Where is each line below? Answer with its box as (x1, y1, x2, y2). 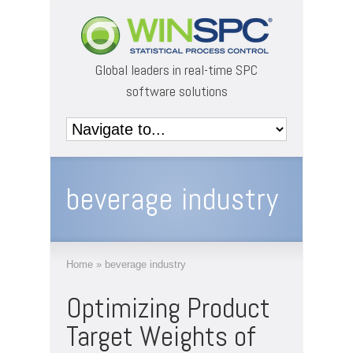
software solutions (125, 82, 228, 100)
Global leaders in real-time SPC (95, 61, 258, 79)
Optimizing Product (66, 290, 270, 326)
